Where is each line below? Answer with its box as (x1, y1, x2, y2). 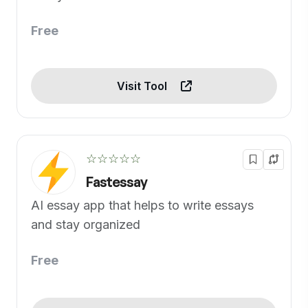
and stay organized (31, 217, 140, 232)
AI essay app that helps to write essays (31, 197, 254, 212)
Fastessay (86, 173, 147, 190)
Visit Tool (116, 78, 170, 93)
